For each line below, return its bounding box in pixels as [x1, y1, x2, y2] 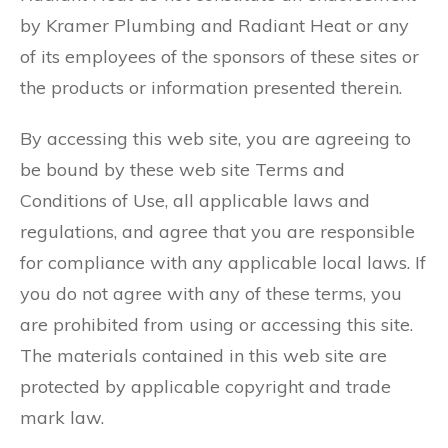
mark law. [20, 406, 104, 429]
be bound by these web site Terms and [20, 158, 345, 181]
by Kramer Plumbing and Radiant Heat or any [20, 14, 409, 37]
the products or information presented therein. [20, 76, 402, 99]
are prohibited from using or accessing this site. [20, 313, 413, 336]
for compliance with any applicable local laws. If [20, 251, 426, 274]
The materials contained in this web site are [20, 344, 387, 367]
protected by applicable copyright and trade [20, 375, 391, 398]
